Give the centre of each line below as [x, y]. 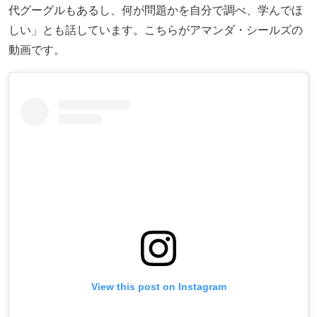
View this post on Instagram [158, 287]
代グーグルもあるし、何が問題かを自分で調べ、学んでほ [156, 10]
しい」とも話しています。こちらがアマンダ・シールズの [156, 29]
